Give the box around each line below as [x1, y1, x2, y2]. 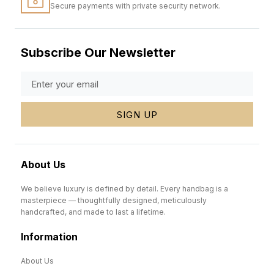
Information [21, 231, 78, 243]
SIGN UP [116, 108, 158, 120]
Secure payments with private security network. [50, 1, 221, 10]
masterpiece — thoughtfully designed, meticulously [21, 196, 207, 205]
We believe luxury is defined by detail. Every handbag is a [21, 184, 228, 193]
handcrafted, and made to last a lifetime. [21, 207, 166, 217]
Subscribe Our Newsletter [20, 45, 176, 60]
